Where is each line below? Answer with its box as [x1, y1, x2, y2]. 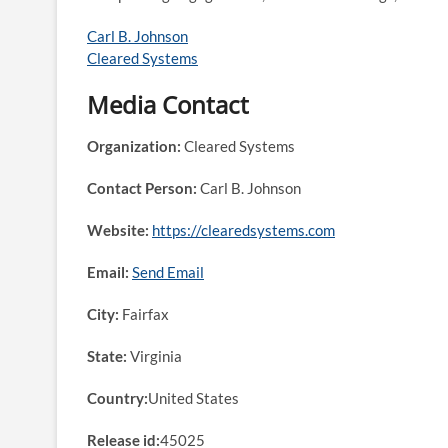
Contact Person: [87, 179, 197, 197]
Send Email [132, 263, 204, 281]
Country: [87, 389, 148, 407]
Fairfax [119, 305, 169, 323]
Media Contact [87, 88, 249, 121]
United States [148, 389, 239, 407]
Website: [87, 221, 149, 239]
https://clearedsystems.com [152, 221, 335, 239]
